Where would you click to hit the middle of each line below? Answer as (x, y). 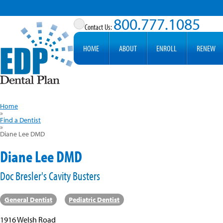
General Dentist (28, 199)
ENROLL (167, 48)
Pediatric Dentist (94, 199)
